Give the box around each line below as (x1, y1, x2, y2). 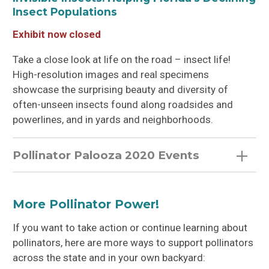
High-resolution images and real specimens (13, 68, 210, 80)
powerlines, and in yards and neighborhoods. (13, 113, 214, 125)
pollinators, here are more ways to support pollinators (13, 236, 254, 249)
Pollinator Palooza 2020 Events (13, 148, 200, 162)
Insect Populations (13, 5, 118, 18)
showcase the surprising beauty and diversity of (13, 83, 229, 95)
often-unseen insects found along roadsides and (13, 98, 234, 110)
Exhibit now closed (13, 28, 101, 40)
